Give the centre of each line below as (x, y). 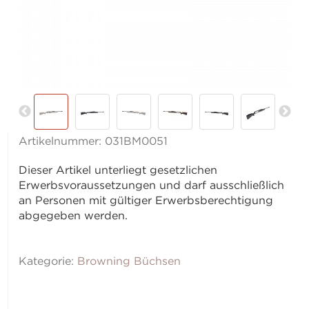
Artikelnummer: (62, 141)
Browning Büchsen (129, 261)
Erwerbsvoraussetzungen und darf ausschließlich (152, 185)
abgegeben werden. (73, 216)
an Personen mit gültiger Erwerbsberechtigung (146, 200)
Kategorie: (48, 261)
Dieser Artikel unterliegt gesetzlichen (118, 170)
